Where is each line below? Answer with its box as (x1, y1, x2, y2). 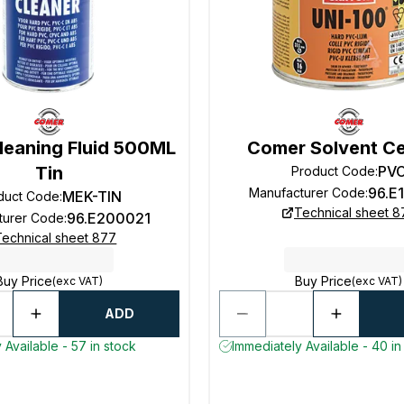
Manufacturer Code (248, 185, 365, 200)
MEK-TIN (62, 188, 123, 206)
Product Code (290, 163, 375, 179)
